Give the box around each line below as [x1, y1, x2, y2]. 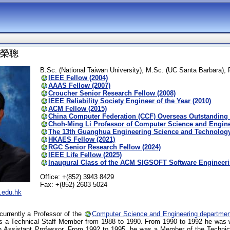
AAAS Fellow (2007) [48, 81, 111, 89]
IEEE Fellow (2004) [48, 73, 108, 82]
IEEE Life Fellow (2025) [48, 150, 122, 159]
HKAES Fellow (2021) [48, 135, 116, 143]
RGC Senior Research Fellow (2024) [48, 143, 161, 151]
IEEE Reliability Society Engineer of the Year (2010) [48, 97, 212, 105]
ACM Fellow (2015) [48, 104, 107, 112]
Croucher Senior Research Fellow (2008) [48, 89, 176, 97]
